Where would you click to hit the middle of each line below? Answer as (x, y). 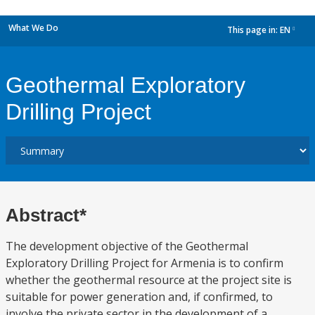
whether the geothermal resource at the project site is (149, 280)
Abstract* (46, 215)
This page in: (253, 30)
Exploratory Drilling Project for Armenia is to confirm (144, 263)
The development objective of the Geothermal (127, 246)
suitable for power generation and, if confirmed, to (139, 297)
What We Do (33, 28)
